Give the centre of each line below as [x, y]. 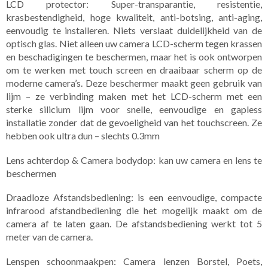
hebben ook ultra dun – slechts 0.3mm [83, 136]
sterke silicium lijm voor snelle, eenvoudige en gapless [134, 109]
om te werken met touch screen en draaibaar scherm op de [134, 70]
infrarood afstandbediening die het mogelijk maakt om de [134, 211]
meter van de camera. [49, 237]
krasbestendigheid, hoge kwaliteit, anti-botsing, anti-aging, [134, 17]
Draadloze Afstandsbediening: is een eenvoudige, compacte [134, 197]
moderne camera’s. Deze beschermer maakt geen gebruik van [134, 83]
